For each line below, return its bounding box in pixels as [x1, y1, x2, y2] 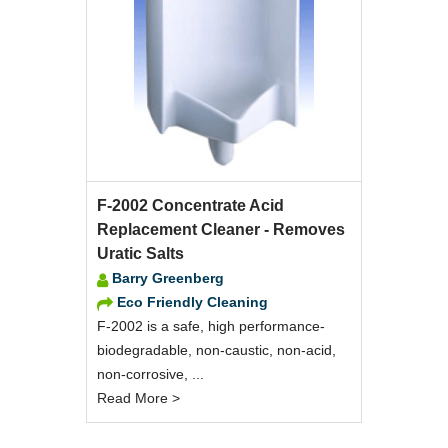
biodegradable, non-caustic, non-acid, [97, 341, 336, 358]
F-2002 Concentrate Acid [97, 196, 284, 214]
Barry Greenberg [112, 269, 224, 286]
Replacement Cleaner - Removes [97, 220, 345, 238]
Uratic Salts [97, 244, 184, 262]
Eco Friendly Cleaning [117, 293, 268, 310]
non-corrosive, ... [97, 365, 204, 382]
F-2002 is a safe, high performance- [97, 317, 325, 334]
